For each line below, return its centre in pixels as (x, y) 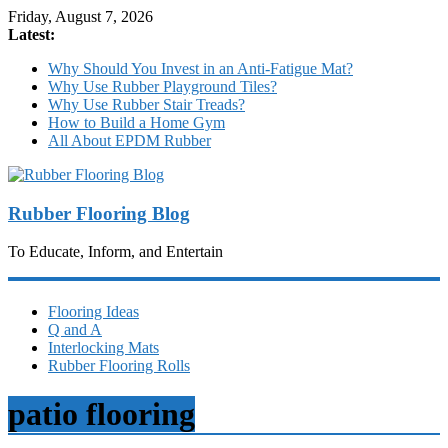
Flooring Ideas (93, 311)
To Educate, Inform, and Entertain (115, 252)
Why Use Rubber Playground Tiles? (162, 86)
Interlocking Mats (103, 347)
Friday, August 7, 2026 (80, 16)
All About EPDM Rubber (129, 140)
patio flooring (101, 414)
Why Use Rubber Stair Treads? (146, 104)
